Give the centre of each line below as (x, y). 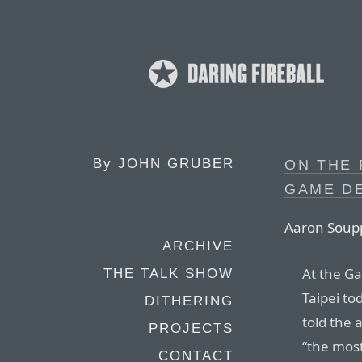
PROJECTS (191, 328)
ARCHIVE (198, 246)
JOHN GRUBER (176, 164)
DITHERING (189, 301)
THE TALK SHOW (168, 274)
